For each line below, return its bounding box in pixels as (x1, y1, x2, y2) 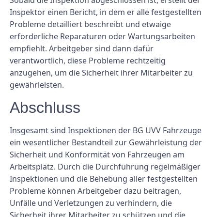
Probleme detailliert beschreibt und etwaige (10, 19, 171, 30)
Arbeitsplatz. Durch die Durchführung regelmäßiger (10, 161, 201, 172)
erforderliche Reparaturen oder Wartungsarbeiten (10, 31, 195, 42)
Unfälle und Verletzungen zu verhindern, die (10, 197, 172, 208)
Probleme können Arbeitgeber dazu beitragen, (10, 185, 181, 196)
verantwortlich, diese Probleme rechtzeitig (10, 55, 166, 66)
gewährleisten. (10, 79, 64, 91)
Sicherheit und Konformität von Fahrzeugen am (10, 149, 185, 160)
